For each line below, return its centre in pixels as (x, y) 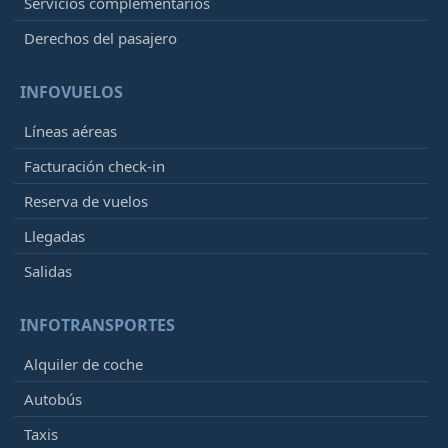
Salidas (48, 271)
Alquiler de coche (83, 364)
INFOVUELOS (71, 92)
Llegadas (54, 236)
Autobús (53, 399)
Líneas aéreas (70, 131)
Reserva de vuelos (86, 201)
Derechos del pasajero (100, 38)
